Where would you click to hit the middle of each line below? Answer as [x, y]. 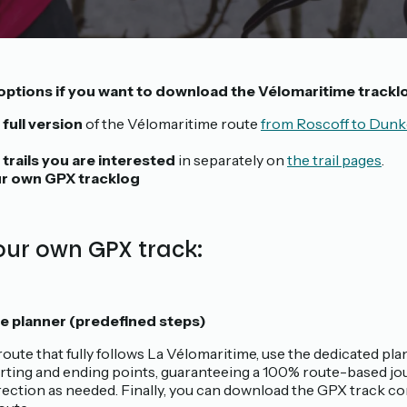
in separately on [231, 160]
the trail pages [334, 160]
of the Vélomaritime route [172, 124]
